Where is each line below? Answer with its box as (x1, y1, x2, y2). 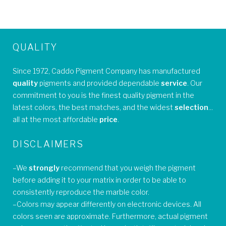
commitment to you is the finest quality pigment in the (13, 91, 194, 100)
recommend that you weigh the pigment (60, 163, 196, 173)
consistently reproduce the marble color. (13, 188, 149, 197)
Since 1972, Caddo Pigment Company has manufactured (13, 67, 200, 76)
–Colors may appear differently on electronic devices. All (13, 200, 201, 209)
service (161, 79, 187, 88)
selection (175, 103, 208, 112)
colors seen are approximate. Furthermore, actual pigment (13, 212, 208, 221)
